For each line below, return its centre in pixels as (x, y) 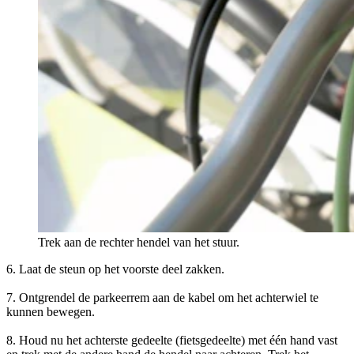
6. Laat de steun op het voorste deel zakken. (115, 269)
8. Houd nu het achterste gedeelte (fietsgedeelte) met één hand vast (172, 340)
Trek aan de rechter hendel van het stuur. (139, 242)
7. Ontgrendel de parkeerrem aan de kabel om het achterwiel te (162, 297)
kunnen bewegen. (51, 311)
